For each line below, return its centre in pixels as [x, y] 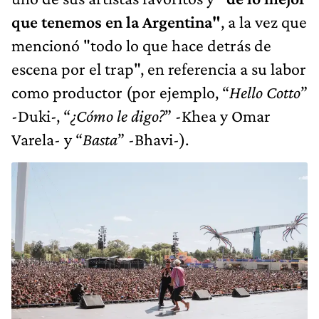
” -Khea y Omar [218, 116]
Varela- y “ [47, 140]
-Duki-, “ [41, 116]
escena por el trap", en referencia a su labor [159, 69]
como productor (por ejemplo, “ [120, 93]
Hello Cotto [265, 93]
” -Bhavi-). [153, 140]
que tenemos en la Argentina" [116, 22]
